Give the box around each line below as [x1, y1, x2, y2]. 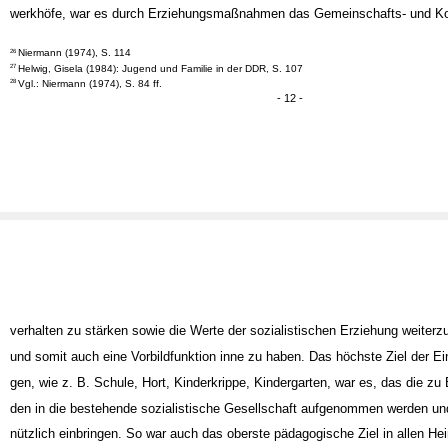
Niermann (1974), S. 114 [18, 65, 132, 77]
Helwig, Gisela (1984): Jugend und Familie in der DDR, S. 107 [18, 80, 304, 92]
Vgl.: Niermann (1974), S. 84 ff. [18, 95, 163, 107]
